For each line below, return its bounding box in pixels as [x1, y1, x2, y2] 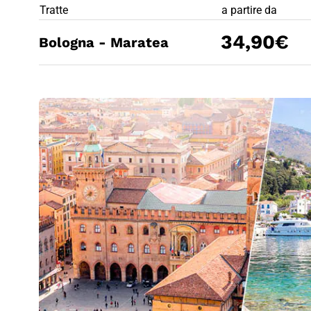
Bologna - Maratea [39, 34, 169, 51]
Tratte [40, 3, 68, 17]
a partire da [221, 3, 277, 17]
